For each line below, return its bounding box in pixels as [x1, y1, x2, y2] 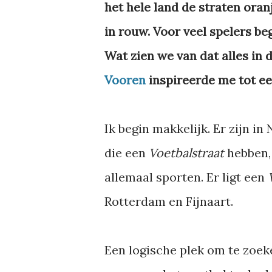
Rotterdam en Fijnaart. [104, 194, 233, 209]
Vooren [104, 72, 146, 87]
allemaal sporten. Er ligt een [104, 169, 268, 185]
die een [104, 145, 149, 160]
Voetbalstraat [149, 145, 227, 160]
